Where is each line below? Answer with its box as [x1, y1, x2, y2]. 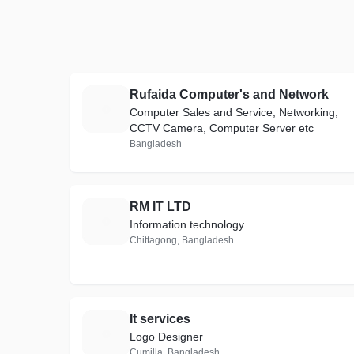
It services [130, 312, 190, 326]
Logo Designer [130, 330, 203, 343]
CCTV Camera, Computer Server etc [130, 122, 314, 134]
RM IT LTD [130, 200, 191, 213]
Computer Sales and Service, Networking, [130, 106, 338, 119]
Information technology [130, 218, 244, 231]
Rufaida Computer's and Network [130, 88, 329, 101]
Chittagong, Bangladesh [130, 235, 234, 246]
